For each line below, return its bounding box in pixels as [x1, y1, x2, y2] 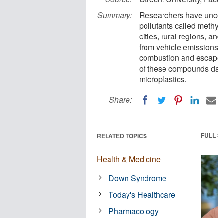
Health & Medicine [97, 153, 161, 164]
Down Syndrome [109, 172, 167, 183]
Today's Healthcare [109, 188, 176, 200]
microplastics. [139, 73, 186, 85]
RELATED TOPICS [97, 131, 147, 140]
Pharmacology [109, 205, 159, 217]
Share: [109, 94, 132, 105]
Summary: [97, 9, 132, 20]
